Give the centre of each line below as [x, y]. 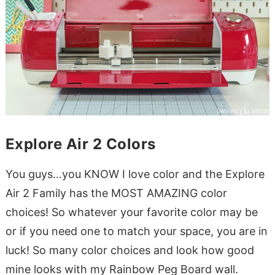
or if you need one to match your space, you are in [136, 231]
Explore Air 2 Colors [80, 144]
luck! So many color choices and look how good [130, 250]
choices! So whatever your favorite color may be [131, 212]
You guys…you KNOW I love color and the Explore [135, 174]
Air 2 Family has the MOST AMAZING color [116, 193]
